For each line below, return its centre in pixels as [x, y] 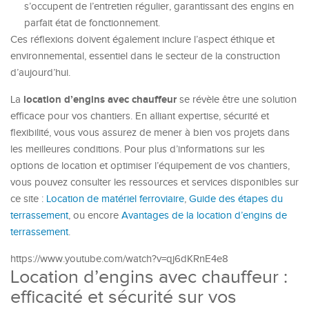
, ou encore [95, 216]
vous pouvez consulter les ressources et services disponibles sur [154, 182]
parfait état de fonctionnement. [92, 23]
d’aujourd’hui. [40, 73]
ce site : [28, 199]
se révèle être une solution [237, 100]
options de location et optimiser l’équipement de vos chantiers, [150, 166]
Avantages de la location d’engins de [204, 216]
